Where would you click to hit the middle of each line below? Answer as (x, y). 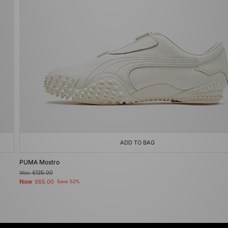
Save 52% (68, 182)
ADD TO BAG (137, 142)
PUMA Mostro (39, 162)
